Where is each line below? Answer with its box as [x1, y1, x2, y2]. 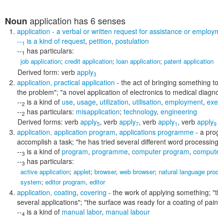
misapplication [76, 107, 120, 116]
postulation [115, 36, 149, 46]
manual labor [62, 207, 102, 217]
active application [20, 167, 70, 176]
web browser [120, 167, 155, 176]
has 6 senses [72, 14, 126, 27]
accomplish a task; [17, 137, 76, 146]
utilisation [132, 97, 161, 107]
